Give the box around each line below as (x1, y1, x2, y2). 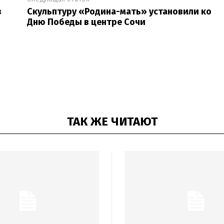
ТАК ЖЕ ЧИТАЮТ (66, 114, 157, 128)
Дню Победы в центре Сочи (27, 16, 146, 27)
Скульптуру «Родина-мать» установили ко (27, 6, 212, 17)
